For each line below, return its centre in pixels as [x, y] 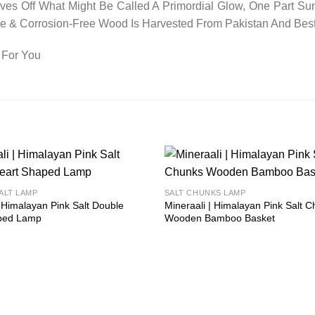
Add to [126, 185]
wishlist [126, 194]
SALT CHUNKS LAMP [205, 193]
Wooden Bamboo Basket [219, 218]
